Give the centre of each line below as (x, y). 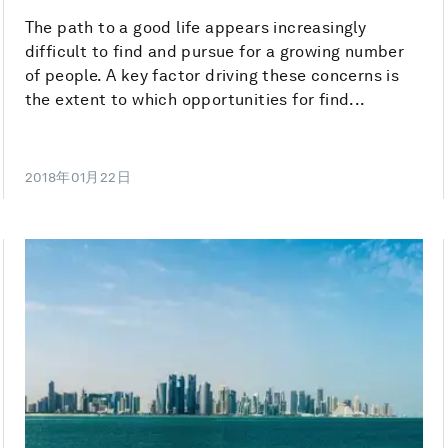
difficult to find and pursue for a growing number (214, 52)
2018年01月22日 (78, 177)
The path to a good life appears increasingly (195, 28)
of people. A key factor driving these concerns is (212, 76)
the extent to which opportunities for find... (195, 100)
